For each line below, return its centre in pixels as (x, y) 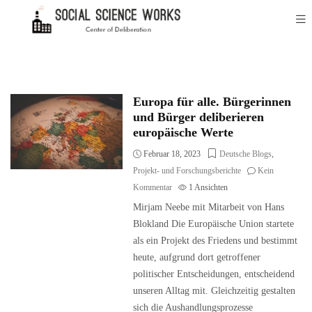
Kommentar (153, 187)
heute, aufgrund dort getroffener (197, 257)
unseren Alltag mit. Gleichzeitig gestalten (214, 291)
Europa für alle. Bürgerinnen (212, 102)
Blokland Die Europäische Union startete (214, 224)
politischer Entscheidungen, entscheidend (214, 274)
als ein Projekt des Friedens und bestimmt (216, 241)
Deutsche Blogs (246, 154)
